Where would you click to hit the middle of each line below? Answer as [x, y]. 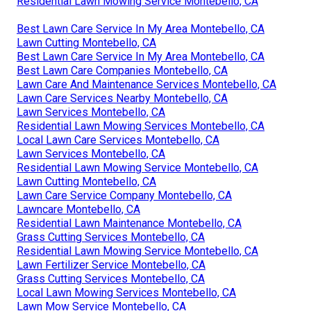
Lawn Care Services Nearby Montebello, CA [122, 98]
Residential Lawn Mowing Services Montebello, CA [141, 126]
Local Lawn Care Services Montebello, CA [118, 140]
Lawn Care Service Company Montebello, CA [124, 195]
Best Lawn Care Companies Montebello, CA [122, 70]
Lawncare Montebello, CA [78, 209]
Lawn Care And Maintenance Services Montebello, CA [146, 84]
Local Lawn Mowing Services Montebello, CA [126, 292]
